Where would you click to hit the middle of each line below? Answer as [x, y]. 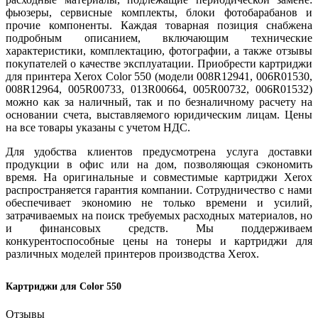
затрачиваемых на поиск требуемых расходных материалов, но [159, 215]
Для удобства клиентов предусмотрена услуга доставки [159, 151]
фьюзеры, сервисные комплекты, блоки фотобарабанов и [159, 12]
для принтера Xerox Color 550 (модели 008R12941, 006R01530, [159, 76]
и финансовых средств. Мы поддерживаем [159, 228]
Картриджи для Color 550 [64, 286]
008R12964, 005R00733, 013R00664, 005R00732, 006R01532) [159, 89]
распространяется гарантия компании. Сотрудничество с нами [159, 190]
